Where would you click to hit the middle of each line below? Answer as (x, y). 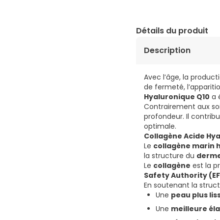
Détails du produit (172, 31)
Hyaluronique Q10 (177, 97)
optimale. (160, 126)
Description (167, 51)
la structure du (170, 156)
